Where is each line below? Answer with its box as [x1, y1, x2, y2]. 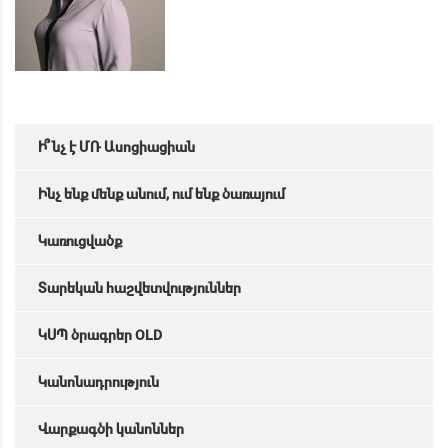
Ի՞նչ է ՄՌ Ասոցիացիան [38, 137, 195, 157]
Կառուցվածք [38, 231, 122, 251]
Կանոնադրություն [38, 372, 159, 392]
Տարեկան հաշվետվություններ [38, 278, 241, 298]
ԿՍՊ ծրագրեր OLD [38, 325, 162, 345]
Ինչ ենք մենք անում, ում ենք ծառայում [38, 184, 285, 204]
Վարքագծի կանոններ [38, 419, 184, 439]
